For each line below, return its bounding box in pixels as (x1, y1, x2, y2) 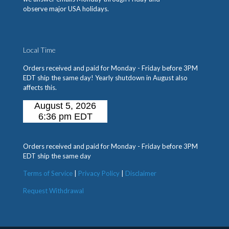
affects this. (23, 83, 57, 92)
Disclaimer (125, 169, 156, 178)
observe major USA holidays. (23, 5, 109, 13)
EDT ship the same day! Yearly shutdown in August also (23, 74, 188, 82)
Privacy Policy (78, 169, 120, 178)
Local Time (23, 45, 56, 55)
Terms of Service (23, 169, 73, 178)
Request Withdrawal (23, 187, 84, 195)
